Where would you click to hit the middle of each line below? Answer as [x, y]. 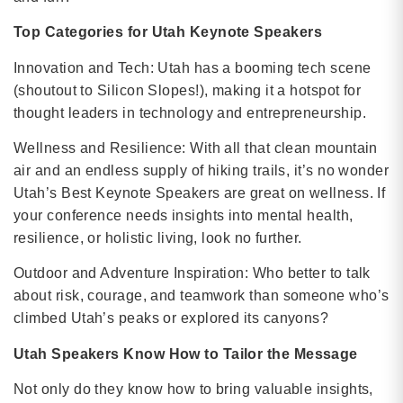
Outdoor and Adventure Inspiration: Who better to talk [192, 273]
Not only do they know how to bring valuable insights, [193, 390]
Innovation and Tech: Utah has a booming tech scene [193, 67]
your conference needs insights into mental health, [184, 216]
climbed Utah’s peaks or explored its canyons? [171, 318]
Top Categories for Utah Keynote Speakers [168, 32]
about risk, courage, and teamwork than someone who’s [201, 296]
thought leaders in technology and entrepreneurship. [190, 112]
